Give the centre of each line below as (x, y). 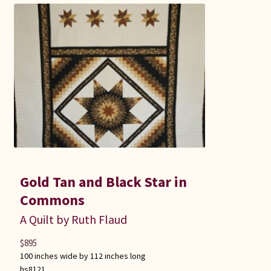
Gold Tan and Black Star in (103, 182)
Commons (52, 200)
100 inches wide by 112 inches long (83, 256)
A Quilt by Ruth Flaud (73, 220)
